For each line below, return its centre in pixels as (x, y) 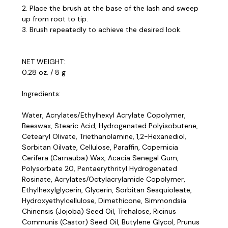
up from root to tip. (55, 19)
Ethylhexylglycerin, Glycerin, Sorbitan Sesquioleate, (107, 190)
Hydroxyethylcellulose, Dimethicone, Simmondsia (104, 200)
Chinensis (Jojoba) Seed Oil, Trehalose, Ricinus (99, 211)
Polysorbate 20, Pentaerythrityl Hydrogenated (99, 168)
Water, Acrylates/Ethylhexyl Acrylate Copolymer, (104, 115)
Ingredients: (41, 93)
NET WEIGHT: (44, 61)
